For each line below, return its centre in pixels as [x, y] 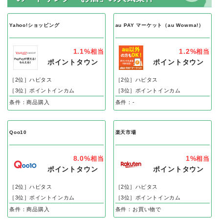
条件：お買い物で [138, 209]
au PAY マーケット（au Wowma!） [159, 25]
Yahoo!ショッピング [34, 25]
